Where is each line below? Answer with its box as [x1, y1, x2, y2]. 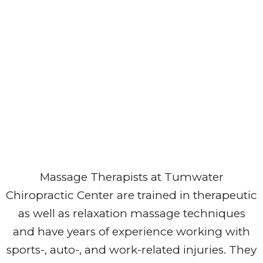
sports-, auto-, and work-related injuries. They [6, 243, 257, 257]
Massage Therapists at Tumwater [39, 170, 224, 184]
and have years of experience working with [13, 225, 250, 239]
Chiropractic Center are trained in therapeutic [6, 188, 257, 203]
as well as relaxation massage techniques [18, 207, 245, 221]
